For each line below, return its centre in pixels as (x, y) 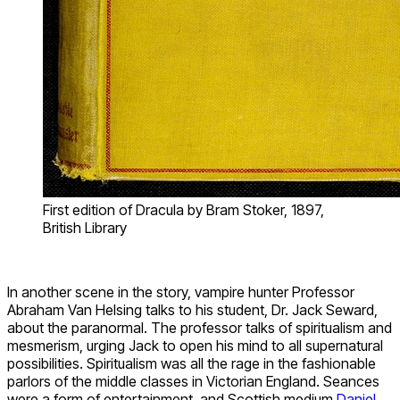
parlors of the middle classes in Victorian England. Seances (193, 381)
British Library (85, 227)
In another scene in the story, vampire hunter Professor (181, 292)
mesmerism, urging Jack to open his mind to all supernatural (195, 345)
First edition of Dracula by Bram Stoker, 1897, (183, 209)
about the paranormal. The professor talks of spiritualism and (200, 327)
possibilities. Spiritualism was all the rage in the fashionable (192, 363)
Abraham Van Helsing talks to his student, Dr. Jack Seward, (192, 309)
